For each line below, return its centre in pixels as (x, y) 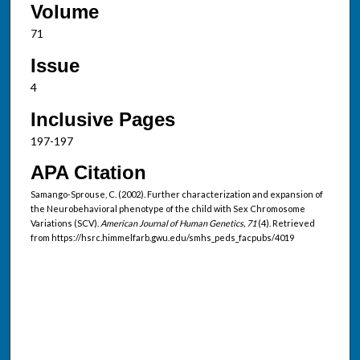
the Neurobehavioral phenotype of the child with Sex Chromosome (168, 209)
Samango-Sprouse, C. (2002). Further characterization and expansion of (176, 194)
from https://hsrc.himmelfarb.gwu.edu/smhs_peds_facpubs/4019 (162, 238)
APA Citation (88, 173)
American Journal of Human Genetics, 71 (179, 223)
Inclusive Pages (102, 119)
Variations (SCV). (65, 223)
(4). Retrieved (286, 223)
